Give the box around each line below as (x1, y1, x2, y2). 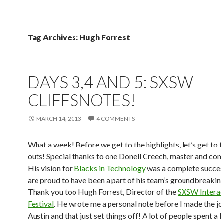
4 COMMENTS (96, 115, 135, 122)
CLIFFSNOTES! (28, 90, 136, 110)
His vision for (28, 163, 74, 173)
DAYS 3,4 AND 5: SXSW (28, 72, 193, 92)
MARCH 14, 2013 (36, 115, 81, 122)
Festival (28, 199, 54, 208)
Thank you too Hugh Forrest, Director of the (28, 187, 178, 196)
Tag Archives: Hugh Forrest (28, 33, 130, 42)
